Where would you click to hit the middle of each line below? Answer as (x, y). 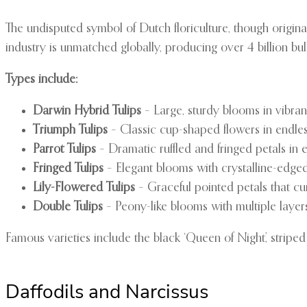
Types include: (41, 80)
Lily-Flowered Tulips (84, 188)
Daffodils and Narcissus (107, 292)
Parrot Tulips (64, 150)
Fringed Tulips (68, 169)
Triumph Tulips (70, 131)
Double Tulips (68, 207)
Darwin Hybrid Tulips (87, 111)
